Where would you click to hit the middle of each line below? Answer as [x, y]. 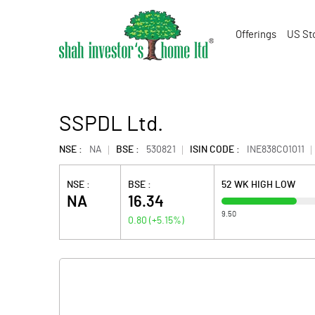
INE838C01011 [276, 150]
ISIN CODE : [215, 150]
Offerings [256, 35]
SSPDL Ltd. [111, 124]
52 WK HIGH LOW [259, 185]
